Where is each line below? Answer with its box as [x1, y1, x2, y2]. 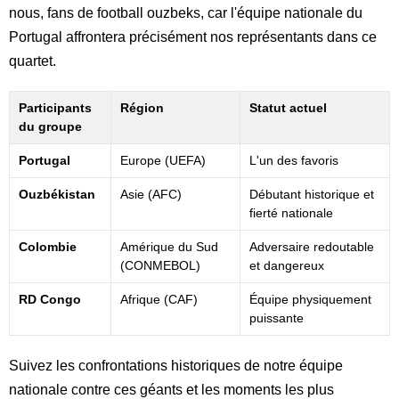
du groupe [19, 118, 82, 134]
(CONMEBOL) [120, 257, 200, 273]
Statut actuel [249, 100, 327, 115]
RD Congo [19, 291, 81, 306]
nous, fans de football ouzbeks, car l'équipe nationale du [9, 4, 362, 20]
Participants [19, 100, 92, 115]
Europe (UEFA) [120, 152, 206, 167]
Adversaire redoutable [249, 239, 374, 254]
